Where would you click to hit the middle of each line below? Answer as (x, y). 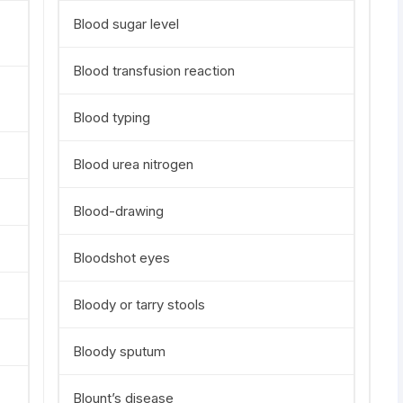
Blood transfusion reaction (154, 71)
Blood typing (112, 117)
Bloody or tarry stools (139, 304)
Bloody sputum (119, 351)
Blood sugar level (126, 24)
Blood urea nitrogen (133, 164)
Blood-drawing (118, 211)
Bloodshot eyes (121, 258)
